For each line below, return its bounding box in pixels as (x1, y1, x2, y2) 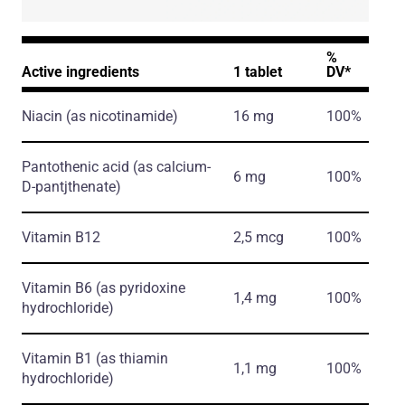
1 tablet (233, 63, 282, 81)
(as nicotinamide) (66, 108, 178, 126)
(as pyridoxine (96, 279, 185, 297)
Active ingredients (22, 63, 139, 81)
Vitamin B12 (22, 229, 100, 247)
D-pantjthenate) (22, 178, 121, 196)
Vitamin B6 (22, 279, 96, 297)
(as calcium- (133, 158, 211, 176)
